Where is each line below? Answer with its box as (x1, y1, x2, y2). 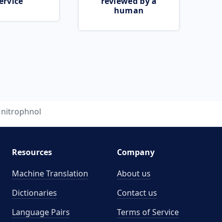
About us (117, 168, 151, 179)
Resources (11, 147, 52, 158)
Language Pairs (11, 207, 70, 218)
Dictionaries (11, 187, 57, 198)
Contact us (117, 187, 157, 198)
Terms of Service (117, 207, 179, 218)
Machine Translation (11, 168, 88, 179)
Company (117, 147, 155, 158)
